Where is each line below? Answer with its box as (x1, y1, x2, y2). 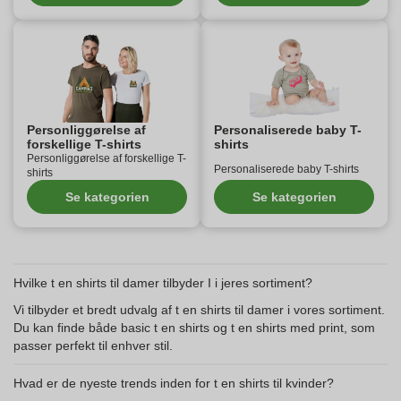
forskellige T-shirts (27, 137, 141, 151)
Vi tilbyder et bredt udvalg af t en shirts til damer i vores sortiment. (13, 303, 385, 317)
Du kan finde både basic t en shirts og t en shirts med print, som (13, 320, 375, 335)
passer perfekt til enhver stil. (13, 338, 173, 353)
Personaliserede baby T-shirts (214, 163, 359, 175)
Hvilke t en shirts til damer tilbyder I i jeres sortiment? (13, 276, 312, 290)
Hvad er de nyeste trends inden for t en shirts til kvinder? (13, 376, 334, 390)
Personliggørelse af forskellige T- (27, 152, 186, 165)
